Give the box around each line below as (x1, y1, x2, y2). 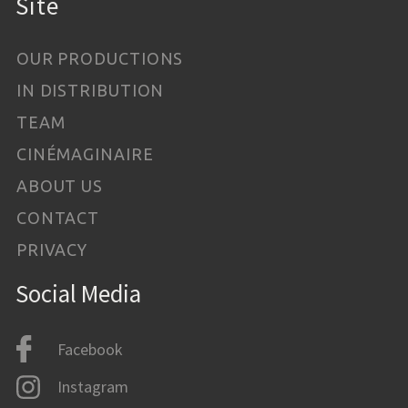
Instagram (56, 376, 128, 398)
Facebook (56, 338, 122, 360)
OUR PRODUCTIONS (15, 48, 184, 67)
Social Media (15, 278, 142, 309)
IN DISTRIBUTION (15, 80, 165, 99)
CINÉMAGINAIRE (15, 144, 154, 163)
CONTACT (15, 208, 100, 227)
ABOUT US (15, 176, 104, 195)
